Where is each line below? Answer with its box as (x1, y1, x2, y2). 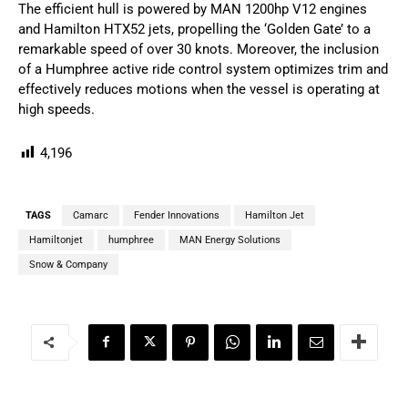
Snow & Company (29, 258, 107, 270)
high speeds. (18, 100, 95, 117)
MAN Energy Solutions (179, 233, 280, 246)
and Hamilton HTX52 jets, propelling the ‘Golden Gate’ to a (18, 20, 371, 37)
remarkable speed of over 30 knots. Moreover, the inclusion (18, 40, 379, 57)
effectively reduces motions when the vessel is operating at (18, 80, 380, 97)
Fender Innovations (134, 209, 219, 221)
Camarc (73, 209, 108, 221)
